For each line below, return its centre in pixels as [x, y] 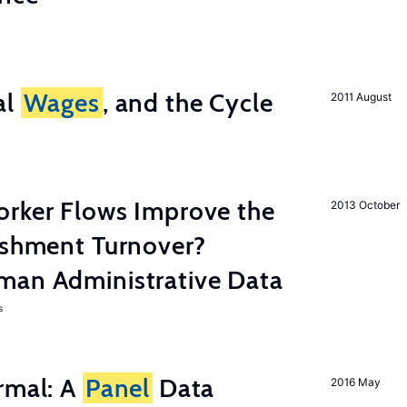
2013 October [366, 205]
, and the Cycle [188, 103]
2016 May [356, 382]
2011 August [361, 97]
